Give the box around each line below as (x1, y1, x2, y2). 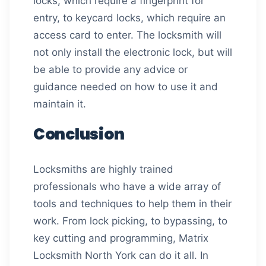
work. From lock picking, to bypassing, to (33, 215, 227, 227)
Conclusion (33, 123, 125, 145)
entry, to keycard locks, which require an (33, 12, 226, 24)
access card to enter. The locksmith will (33, 29, 221, 41)
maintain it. (33, 98, 86, 110)
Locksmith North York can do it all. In (33, 249, 208, 261)
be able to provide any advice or (33, 64, 188, 75)
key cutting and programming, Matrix (33, 232, 208, 244)
